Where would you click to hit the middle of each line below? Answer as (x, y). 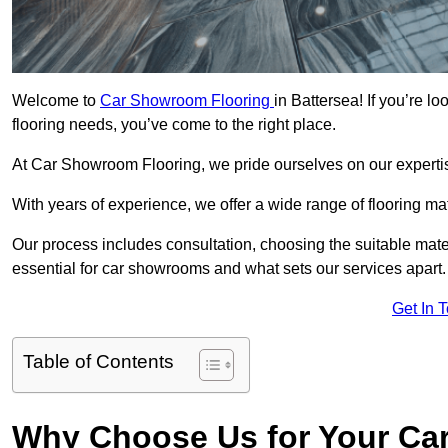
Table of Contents (98, 362)
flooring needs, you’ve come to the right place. (174, 125)
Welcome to (56, 101)
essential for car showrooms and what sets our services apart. (229, 269)
